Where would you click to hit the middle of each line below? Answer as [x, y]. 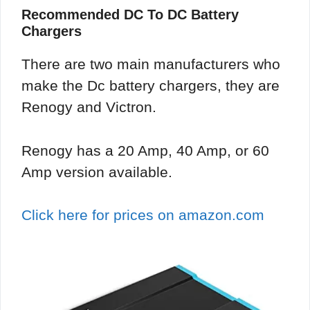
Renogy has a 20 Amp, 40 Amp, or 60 [145, 150]
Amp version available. [97, 172]
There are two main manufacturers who [151, 64]
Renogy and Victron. [89, 107]
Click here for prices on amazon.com [143, 215]
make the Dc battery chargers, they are [151, 86]
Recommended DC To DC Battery [130, 15]
